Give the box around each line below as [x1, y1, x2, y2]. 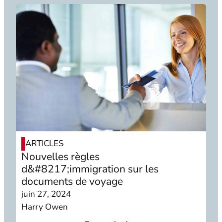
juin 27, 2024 [21, 188, 71, 200]
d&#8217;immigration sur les [21, 162, 159, 176]
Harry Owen [21, 201, 68, 213]
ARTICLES [25, 137, 64, 149]
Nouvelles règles [21, 149, 100, 164]
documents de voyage [21, 174, 123, 188]
